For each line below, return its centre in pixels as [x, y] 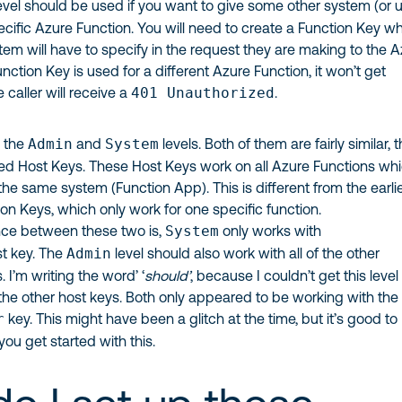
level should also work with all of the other [246, 253]
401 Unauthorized [203, 93]
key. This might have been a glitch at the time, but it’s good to [201, 319]
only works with [271, 231]
